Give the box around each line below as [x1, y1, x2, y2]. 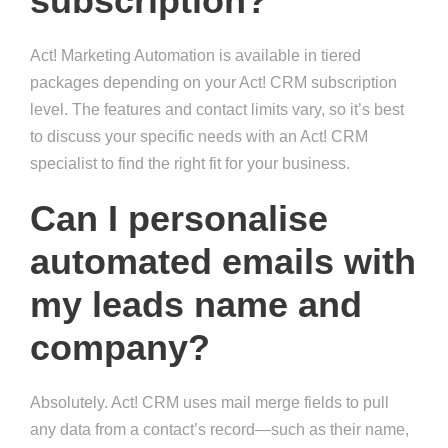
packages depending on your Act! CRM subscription [30, 74, 397, 92]
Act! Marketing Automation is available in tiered [30, 47, 361, 65]
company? [30, 327, 210, 369]
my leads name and [30, 284, 362, 326]
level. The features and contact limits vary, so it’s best [30, 101, 404, 119]
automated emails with [30, 241, 416, 283]
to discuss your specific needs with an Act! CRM [30, 128, 368, 146]
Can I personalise [30, 198, 328, 240]
